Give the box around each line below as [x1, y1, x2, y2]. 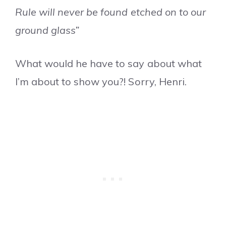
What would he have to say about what [15, 57, 202, 70]
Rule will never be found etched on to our [15, 6, 206, 19]
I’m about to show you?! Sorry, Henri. [15, 75, 187, 88]
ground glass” [15, 24, 80, 37]
